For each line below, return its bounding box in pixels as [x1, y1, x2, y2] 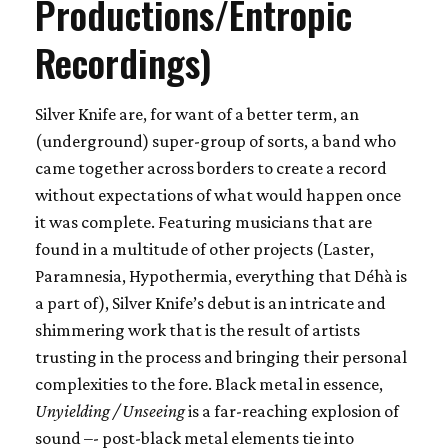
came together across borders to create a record [35, 157, 387, 178]
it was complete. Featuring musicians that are [35, 211, 372, 232]
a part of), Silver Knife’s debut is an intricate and [35, 292, 386, 313]
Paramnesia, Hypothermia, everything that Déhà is [35, 265, 407, 286]
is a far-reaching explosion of [185, 400, 399, 421]
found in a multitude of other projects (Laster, [35, 238, 374, 259]
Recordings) [35, 33, 212, 90]
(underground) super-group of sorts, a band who [35, 130, 396, 151]
